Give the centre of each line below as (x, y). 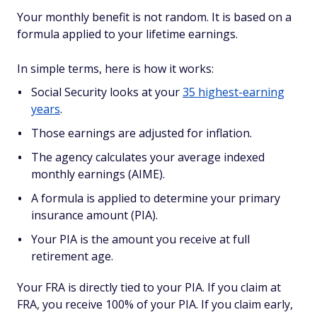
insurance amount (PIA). (94, 215)
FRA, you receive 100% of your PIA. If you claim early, (155, 304)
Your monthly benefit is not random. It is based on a (154, 17)
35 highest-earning (234, 92)
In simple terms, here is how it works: (115, 69)
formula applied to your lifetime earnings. (127, 34)
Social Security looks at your (107, 92)
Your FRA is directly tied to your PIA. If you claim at (149, 287)
